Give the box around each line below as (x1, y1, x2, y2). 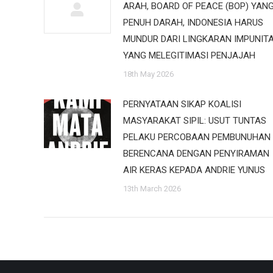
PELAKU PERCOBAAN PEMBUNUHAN (123, 132, 271, 143)
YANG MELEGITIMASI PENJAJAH (123, 50, 255, 61)
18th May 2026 (123, 69, 174, 79)
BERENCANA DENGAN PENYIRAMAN (123, 148, 269, 159)
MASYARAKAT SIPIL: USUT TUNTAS (123, 115, 266, 126)
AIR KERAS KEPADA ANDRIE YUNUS (123, 165, 265, 175)
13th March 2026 (123, 184, 181, 193)
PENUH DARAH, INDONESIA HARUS (123, 17, 263, 28)
